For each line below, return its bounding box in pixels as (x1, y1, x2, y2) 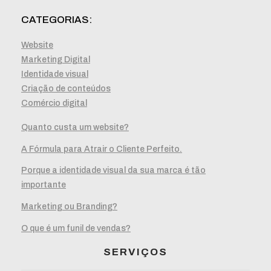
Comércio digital (21, 98, 87, 108)
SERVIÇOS (103, 246, 168, 258)
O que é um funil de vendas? (21, 223, 131, 233)
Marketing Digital (21, 54, 90, 64)
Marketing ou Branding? (21, 202, 117, 212)
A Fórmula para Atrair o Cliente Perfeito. (21, 144, 182, 154)
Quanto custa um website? (21, 123, 129, 132)
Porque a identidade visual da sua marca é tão (21, 166, 206, 175)
